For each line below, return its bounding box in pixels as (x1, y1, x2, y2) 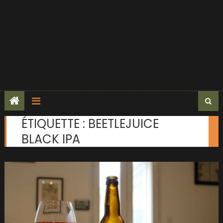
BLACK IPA (21, 131, 80, 147)
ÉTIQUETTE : (21, 115, 88, 132)
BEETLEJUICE (88, 115, 159, 132)
